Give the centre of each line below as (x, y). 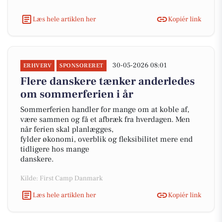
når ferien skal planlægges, (67, 129)
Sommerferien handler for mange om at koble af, (105, 110)
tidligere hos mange (55, 149)
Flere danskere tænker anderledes (108, 81)
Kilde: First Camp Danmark (61, 178)
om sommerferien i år (77, 94)
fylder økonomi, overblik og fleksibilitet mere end (107, 139)
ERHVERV (38, 66)
